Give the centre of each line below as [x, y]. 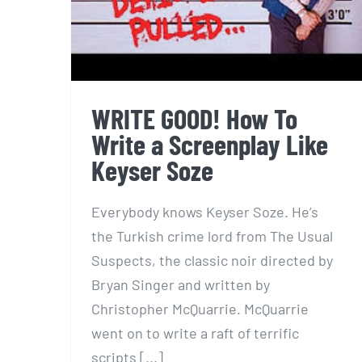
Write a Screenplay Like [210, 144]
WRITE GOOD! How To [194, 118]
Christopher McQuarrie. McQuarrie [200, 308]
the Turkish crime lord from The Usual [212, 236]
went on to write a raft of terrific [195, 333]
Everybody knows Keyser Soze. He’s [205, 211]
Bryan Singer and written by [181, 284]
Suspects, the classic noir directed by [212, 260]
